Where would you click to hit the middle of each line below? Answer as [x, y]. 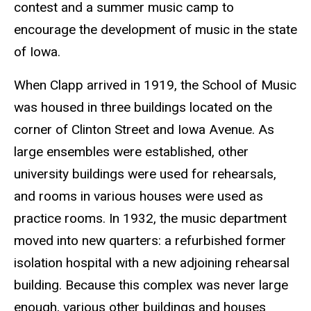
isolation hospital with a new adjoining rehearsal [152, 263]
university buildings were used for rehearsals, [145, 174]
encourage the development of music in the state [155, 29]
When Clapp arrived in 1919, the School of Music [155, 85]
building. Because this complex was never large [151, 285]
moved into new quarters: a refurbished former [150, 241]
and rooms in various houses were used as [138, 196]
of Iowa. [37, 51]
